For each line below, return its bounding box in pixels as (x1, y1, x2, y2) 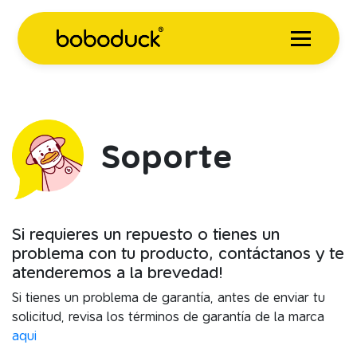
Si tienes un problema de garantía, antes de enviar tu (12, 290, 325, 305)
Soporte (92, 137, 233, 176)
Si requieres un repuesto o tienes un (12, 225, 280, 244)
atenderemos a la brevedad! (12, 263, 223, 282)
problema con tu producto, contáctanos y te (12, 244, 344, 263)
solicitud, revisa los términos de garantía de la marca (12, 309, 324, 324)
